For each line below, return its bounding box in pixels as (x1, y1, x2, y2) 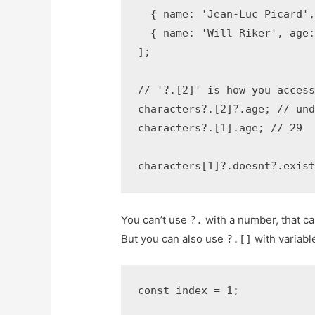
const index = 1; (138, 284, 240, 297)
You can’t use (121, 213, 191, 227)
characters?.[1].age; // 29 (138, 122, 303, 135)
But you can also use (121, 232, 227, 246)
